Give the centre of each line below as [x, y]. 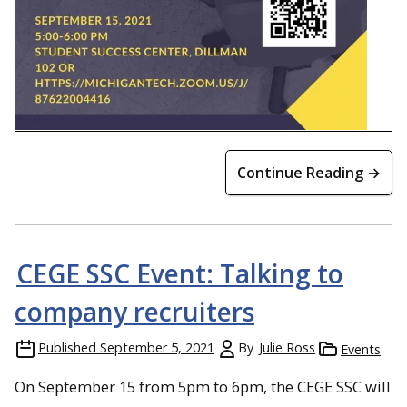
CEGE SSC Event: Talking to [180, 273]
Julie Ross [287, 347]
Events [361, 349]
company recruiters [134, 311]
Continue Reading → [309, 172]
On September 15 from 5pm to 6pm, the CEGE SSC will [203, 386]
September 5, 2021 [157, 347]
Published [67, 347]
